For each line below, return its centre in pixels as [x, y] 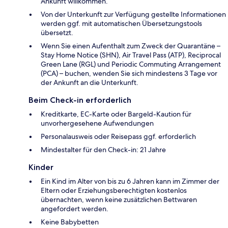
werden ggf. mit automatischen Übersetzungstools [121, 24]
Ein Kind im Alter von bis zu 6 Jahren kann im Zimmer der [130, 181]
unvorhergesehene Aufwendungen [97, 123]
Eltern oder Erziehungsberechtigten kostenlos [114, 191]
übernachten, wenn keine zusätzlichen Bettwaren [119, 200]
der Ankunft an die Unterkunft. [90, 83]
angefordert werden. [75, 209]
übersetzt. [57, 33]
